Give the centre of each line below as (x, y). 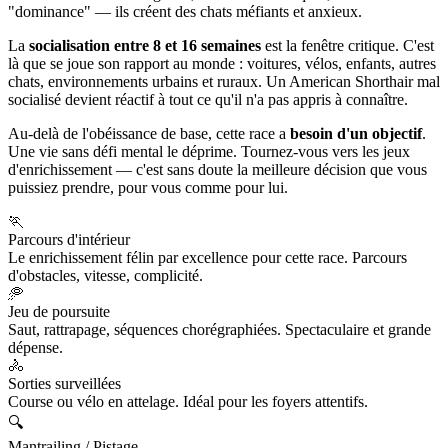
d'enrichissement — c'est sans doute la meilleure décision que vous (217, 170)
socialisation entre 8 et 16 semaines (145, 46)
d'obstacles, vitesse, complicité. (105, 276)
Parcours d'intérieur (69, 240)
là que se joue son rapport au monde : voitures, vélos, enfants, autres (222, 64)
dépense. (35, 348)
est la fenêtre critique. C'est (347, 46)
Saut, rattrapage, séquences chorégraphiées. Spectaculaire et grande (219, 330)
